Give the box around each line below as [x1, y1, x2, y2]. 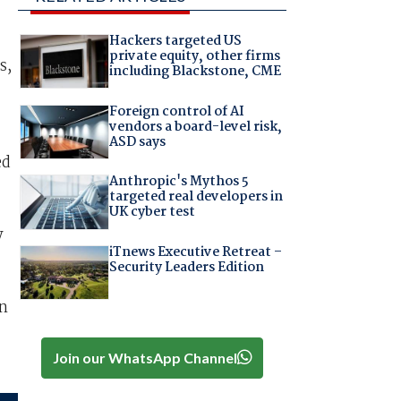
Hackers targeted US [108, 30, 242, 53]
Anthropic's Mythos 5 [108, 171, 249, 193]
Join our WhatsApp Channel [52, 348, 237, 366]
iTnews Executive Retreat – [108, 241, 282, 263]
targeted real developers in [108, 186, 283, 209]
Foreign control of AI [108, 100, 244, 123]
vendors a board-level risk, [108, 115, 282, 138]
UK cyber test [108, 201, 195, 224]
